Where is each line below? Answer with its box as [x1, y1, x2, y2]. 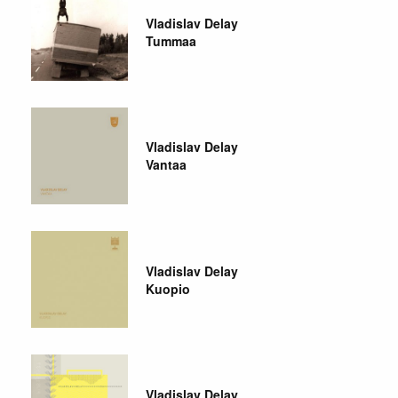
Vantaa [146, 155, 187, 174]
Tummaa [146, 32, 197, 51]
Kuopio [146, 279, 191, 298]
